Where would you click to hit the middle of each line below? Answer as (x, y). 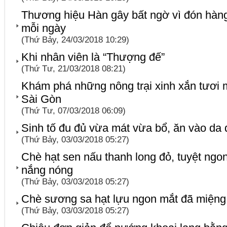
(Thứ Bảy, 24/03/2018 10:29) (75, 40)
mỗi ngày (44, 28)
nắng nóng (47, 170)
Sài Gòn (41, 99)
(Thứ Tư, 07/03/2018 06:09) (73, 110)
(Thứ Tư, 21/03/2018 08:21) (73, 68)
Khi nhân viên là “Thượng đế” (93, 57)
